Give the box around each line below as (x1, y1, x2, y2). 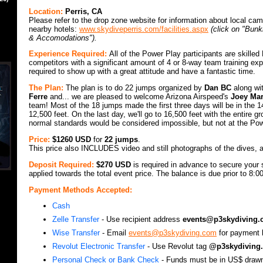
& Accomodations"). (29, 33, 97, 42)
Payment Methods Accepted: (29, 185, 132, 194)
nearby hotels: (29, 24, 79, 33)
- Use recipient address (99, 215, 183, 224)
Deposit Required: (29, 160, 96, 169)
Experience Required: (29, 49, 109, 59)
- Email (100, 228, 129, 238)
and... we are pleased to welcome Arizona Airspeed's (48, 92, 231, 102)
